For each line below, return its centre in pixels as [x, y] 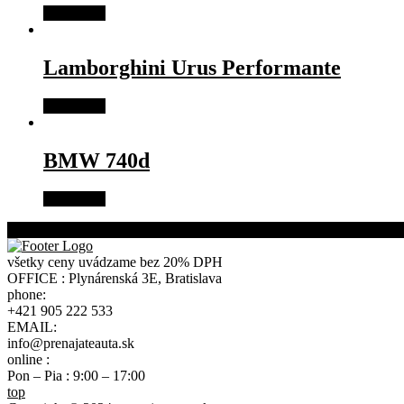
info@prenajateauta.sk [71, 343]
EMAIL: [32, 326]
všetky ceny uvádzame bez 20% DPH [115, 262]
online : [28, 359]
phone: [27, 294]
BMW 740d [96, 160]
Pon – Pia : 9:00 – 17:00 [76, 375]
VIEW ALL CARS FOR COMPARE [116, 229]
